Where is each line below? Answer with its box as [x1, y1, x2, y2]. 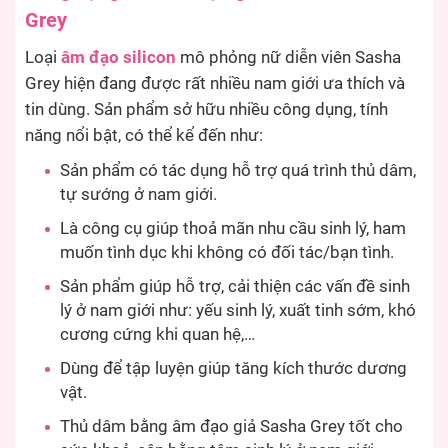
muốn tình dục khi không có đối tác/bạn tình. [60, 243, 394, 263]
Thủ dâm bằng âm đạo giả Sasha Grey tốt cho [60, 417, 403, 437]
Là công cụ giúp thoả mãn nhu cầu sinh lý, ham [60, 219, 406, 239]
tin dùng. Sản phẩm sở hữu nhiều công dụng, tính [25, 100, 388, 120]
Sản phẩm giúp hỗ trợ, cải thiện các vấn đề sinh [60, 277, 410, 297]
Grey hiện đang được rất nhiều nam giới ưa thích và [25, 74, 405, 94]
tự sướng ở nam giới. [60, 185, 217, 205]
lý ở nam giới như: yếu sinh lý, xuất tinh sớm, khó [60, 301, 416, 321]
